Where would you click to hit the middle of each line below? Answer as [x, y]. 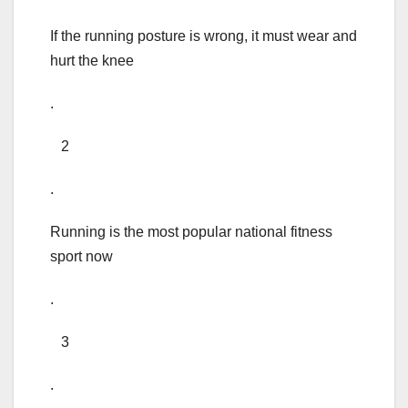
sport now [82, 257]
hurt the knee [92, 61]
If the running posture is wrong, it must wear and [204, 36]
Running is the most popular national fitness [191, 232]
